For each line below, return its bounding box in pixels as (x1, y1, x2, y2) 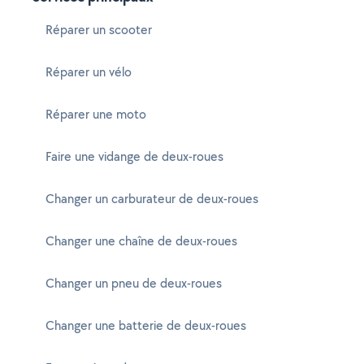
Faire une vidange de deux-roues (45, 148, 223, 165)
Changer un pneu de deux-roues (45, 275, 222, 292)
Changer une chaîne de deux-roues (45, 232, 237, 249)
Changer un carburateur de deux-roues (45, 190, 258, 207)
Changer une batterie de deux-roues (45, 317, 246, 334)
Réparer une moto (45, 106, 146, 123)
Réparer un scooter (45, 21, 152, 38)
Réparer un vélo (45, 63, 132, 80)
